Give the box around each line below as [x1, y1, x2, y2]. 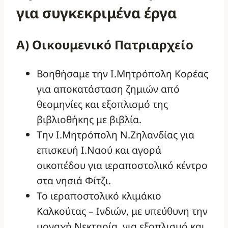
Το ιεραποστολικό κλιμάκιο [37, 188, 161, 203]
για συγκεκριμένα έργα [16, 3, 177, 22]
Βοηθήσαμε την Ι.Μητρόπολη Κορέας [37, 66, 208, 80]
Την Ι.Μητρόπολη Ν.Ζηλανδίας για [37, 127, 194, 141]
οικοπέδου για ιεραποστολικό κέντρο [37, 158, 208, 172]
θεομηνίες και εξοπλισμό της [37, 97, 168, 111]
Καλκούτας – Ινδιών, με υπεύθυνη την [37, 204, 208, 218]
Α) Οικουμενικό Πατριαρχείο [16, 36, 193, 53]
